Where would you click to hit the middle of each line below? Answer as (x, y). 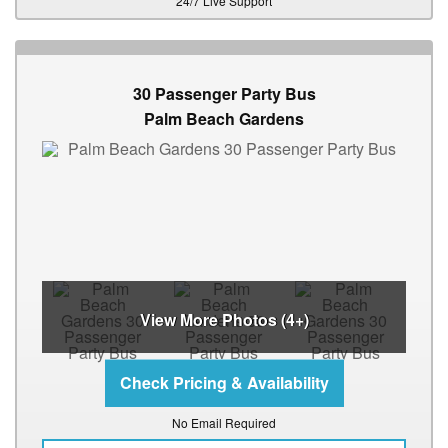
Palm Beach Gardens (224, 119)
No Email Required (224, 423)
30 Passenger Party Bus (224, 94)
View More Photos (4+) (224, 320)
